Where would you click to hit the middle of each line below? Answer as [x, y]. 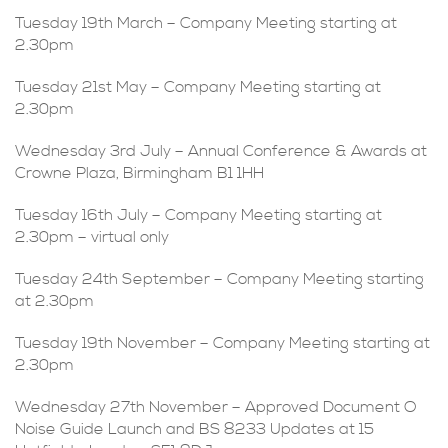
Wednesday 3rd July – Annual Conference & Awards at [221, 151]
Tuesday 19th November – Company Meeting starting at [222, 343]
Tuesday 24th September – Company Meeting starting [219, 279]
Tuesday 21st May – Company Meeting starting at [198, 87]
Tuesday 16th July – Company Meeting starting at [198, 215]
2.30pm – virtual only [92, 237]
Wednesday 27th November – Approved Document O [216, 407]
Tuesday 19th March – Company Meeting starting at [206, 23]
